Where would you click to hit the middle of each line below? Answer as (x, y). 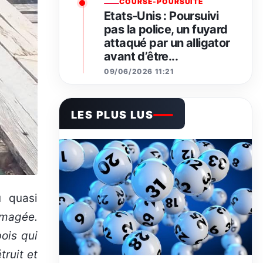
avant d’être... (141, 57)
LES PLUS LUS (112, 115)
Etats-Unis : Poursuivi (161, 16)
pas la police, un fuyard (166, 30)
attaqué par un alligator (167, 43)
